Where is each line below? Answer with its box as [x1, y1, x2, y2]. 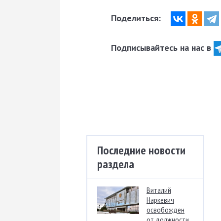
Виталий [147, 184, 171, 195]
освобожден [147, 204, 184, 215]
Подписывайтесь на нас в [111, 41, 214, 53]
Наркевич [147, 194, 174, 205]
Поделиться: [111, 12, 163, 24]
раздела [97, 156, 134, 172]
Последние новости [97, 142, 185, 158]
